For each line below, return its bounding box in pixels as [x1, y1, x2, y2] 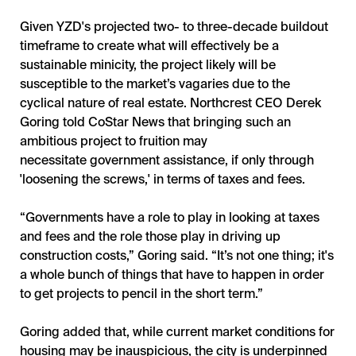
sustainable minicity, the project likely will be [20, 57, 276, 72]
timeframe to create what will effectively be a [20, 38, 279, 52]
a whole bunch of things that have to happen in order [20, 267, 324, 281]
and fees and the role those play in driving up [20, 229, 281, 243]
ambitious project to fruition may [20, 133, 207, 148]
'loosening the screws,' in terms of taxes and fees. [20, 172, 305, 186]
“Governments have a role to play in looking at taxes [20, 210, 319, 224]
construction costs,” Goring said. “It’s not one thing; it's [20, 248, 334, 262]
